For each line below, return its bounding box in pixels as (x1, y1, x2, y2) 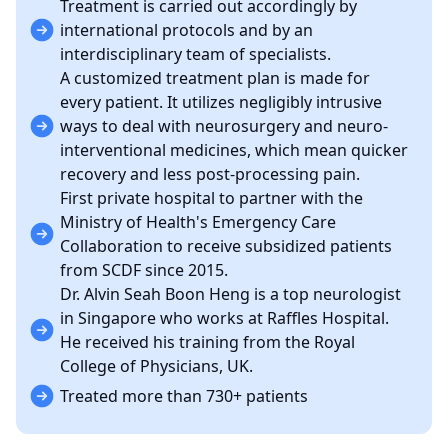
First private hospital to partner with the (60, 186, 363, 209)
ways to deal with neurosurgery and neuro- (60, 114, 388, 137)
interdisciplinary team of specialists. (60, 42, 331, 65)
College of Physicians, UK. (60, 354, 253, 377)
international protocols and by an (60, 18, 313, 41)
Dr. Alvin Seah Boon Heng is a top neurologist (60, 282, 401, 305)
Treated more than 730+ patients (60, 384, 308, 407)
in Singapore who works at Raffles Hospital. (60, 306, 389, 329)
